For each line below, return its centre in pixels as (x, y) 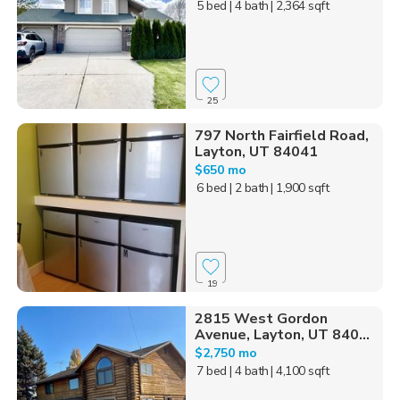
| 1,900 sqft (300, 188)
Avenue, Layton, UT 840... (282, 334)
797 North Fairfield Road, (281, 136)
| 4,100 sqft (300, 371)
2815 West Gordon (261, 318)
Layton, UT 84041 (256, 152)
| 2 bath (249, 188)
